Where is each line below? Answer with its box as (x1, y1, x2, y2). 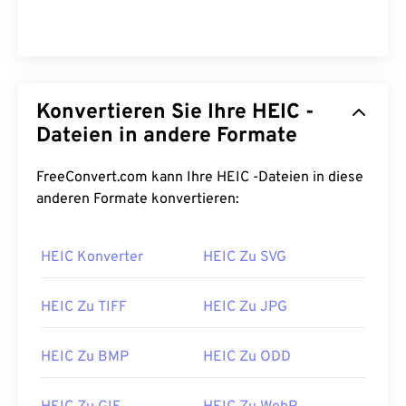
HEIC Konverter (41, 248, 143, 267)
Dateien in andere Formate (36, 123, 297, 150)
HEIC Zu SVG (203, 248, 286, 267)
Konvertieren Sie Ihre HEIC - (36, 100, 252, 127)
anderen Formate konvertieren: (36, 190, 239, 209)
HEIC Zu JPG (203, 298, 287, 317)
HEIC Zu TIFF (41, 298, 127, 317)
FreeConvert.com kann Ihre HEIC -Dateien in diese (36, 169, 217, 188)
